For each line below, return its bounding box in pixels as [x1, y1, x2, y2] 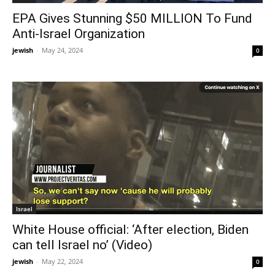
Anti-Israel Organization [12, 26, 145, 41]
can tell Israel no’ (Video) [12, 237, 152, 252]
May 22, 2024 [42, 256, 83, 266]
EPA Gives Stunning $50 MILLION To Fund [12, 10, 252, 26]
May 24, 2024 [42, 45, 83, 55]
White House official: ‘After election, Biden [12, 222, 249, 237]
